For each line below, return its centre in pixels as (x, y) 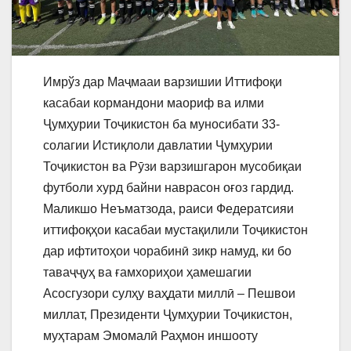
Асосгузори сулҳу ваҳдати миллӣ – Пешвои (169, 293)
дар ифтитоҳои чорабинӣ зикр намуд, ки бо (167, 251)
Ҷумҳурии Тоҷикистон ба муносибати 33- (161, 124)
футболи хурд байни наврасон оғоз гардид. (168, 187)
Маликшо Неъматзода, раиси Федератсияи (168, 208)
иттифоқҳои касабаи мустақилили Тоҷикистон (175, 230)
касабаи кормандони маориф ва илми (154, 103)
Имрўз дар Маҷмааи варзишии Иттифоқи (163, 81)
